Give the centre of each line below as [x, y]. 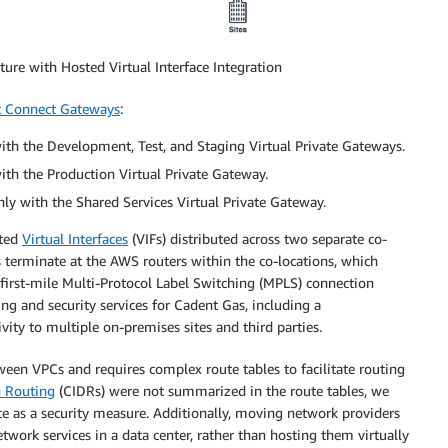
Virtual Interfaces [75, 239]
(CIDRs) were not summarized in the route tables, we [222, 391]
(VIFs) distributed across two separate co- [257, 239]
